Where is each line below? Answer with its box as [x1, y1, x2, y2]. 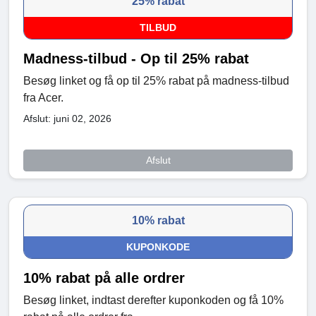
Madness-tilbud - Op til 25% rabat [23, 50, 249, 66]
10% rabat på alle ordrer [23, 269, 185, 286]
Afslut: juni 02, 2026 [23, 112, 111, 124]
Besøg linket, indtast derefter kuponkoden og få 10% [23, 293, 284, 306]
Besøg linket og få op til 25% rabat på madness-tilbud [23, 74, 289, 87]
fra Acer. [23, 91, 63, 104]
